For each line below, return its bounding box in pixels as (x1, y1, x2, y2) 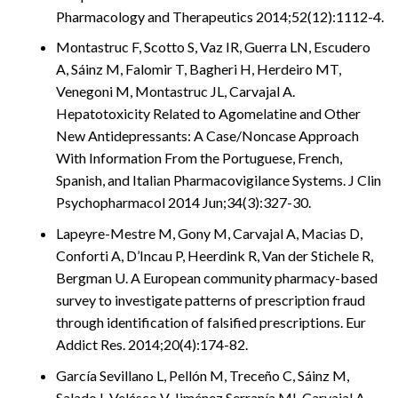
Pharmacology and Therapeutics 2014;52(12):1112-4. (56, 7, 384, 25)
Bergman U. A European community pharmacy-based (56, 269, 378, 286)
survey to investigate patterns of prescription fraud (56, 291, 365, 308)
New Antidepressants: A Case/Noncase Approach (56, 127, 359, 145)
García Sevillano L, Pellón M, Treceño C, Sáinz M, (56, 366, 349, 384)
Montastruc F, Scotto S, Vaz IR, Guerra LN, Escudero (56, 38, 370, 56)
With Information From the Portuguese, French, (56, 149, 342, 167)
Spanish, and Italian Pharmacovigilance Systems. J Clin (56, 171, 381, 189)
